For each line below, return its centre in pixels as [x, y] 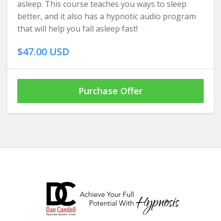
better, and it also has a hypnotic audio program [107, 17]
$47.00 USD [43, 52]
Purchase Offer [110, 91]
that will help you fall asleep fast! [78, 29]
